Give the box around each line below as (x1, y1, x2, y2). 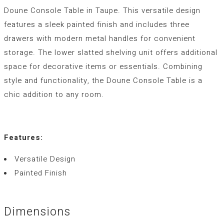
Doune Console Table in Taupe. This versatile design (4, 4, 200, 16)
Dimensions (4, 203, 70, 221)
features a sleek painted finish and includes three (4, 18, 189, 30)
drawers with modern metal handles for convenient (4, 32, 195, 44)
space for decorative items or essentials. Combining (4, 60, 202, 72)
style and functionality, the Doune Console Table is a (4, 74, 202, 86)
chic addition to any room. (4, 88, 104, 100)
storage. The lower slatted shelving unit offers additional (4, 46, 217, 58)
